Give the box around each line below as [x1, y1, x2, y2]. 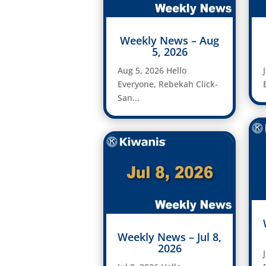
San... [117, 92, 140, 104]
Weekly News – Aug [120, 33, 220, 48]
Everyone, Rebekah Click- [117, 78, 218, 90]
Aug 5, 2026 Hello [117, 65, 186, 77]
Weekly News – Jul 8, [118, 229, 222, 244]
